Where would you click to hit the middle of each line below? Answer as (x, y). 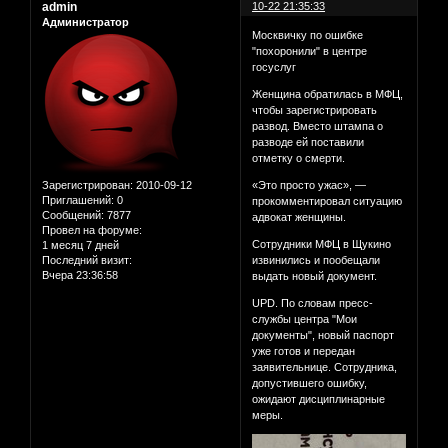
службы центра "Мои (305, 319)
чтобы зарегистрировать (315, 110)
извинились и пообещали (316, 260)
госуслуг (274, 67)
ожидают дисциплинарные (319, 399)
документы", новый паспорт (323, 335)
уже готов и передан (304, 351)
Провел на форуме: (92, 230)
